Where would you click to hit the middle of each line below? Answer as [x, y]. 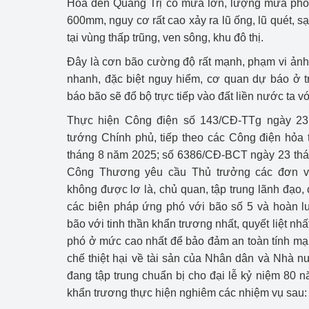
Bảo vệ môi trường [253, 116]
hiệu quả [228, 11]
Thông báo [233, 86]
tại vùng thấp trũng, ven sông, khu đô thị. [165, 38]
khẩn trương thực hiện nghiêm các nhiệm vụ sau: [187, 293]
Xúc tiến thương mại [257, 205]
